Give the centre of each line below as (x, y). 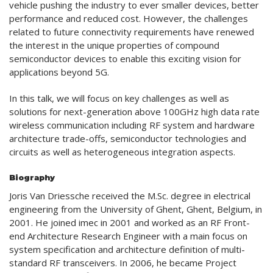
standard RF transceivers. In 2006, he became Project (123, 263)
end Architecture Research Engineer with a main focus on (128, 236)
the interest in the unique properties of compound (114, 45)
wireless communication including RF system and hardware (132, 125)
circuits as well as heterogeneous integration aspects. (122, 152)
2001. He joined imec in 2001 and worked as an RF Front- (129, 223)
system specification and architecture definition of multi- (127, 250)
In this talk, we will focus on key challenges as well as (119, 98)
